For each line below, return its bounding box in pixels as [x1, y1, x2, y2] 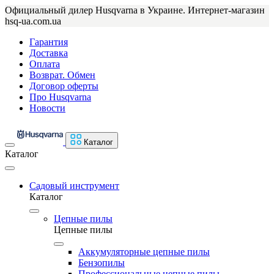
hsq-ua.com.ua [5, 16, 61, 26]
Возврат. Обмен [29, 70, 95, 80]
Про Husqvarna [29, 92, 91, 102]
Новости [29, 103, 65, 113]
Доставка [29, 48, 68, 58]
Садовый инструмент [29, 180, 119, 191]
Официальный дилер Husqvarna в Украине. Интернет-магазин [5, 5, 265, 15]
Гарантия [29, 37, 68, 47]
